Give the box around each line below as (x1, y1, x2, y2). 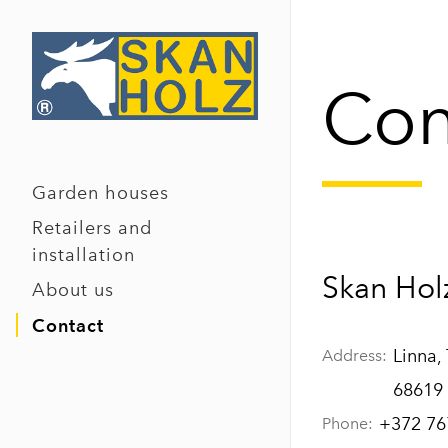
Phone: (322, 414, 373, 433)
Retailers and (32, 216, 152, 239)
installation (32, 243, 135, 266)
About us (32, 278, 114, 301)
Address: (322, 346, 387, 365)
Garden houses (32, 181, 169, 204)
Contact (32, 314, 104, 336)
